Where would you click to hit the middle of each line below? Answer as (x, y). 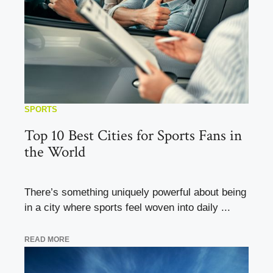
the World (55, 152)
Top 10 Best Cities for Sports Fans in (133, 136)
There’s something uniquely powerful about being (135, 193)
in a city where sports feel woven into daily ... (127, 208)
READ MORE (47, 239)
